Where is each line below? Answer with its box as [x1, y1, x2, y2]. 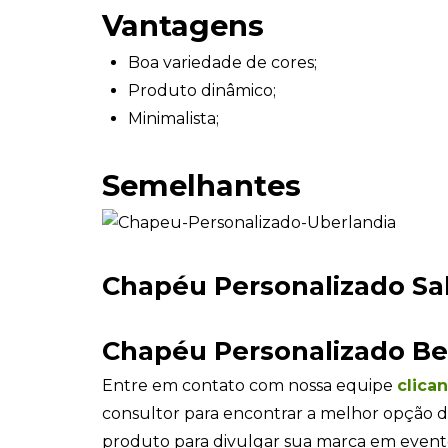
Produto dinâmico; [128, 80, 277, 100]
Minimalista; [128, 108, 220, 128]
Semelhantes [102, 167, 301, 203]
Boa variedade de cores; [128, 52, 318, 72]
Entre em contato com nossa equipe [102, 376, 397, 396]
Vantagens [102, 7, 264, 43]
